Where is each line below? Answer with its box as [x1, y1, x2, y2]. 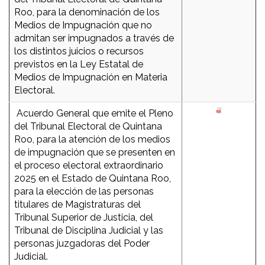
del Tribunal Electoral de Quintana [14, 121, 162, 132]
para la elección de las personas [14, 186, 154, 198]
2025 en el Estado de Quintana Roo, [14, 173, 171, 185]
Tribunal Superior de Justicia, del [14, 212, 153, 224]
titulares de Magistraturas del [14, 199, 141, 211]
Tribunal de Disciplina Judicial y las [14, 225, 163, 237]
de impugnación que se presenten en [14, 147, 175, 159]
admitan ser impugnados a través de [14, 33, 174, 44]
